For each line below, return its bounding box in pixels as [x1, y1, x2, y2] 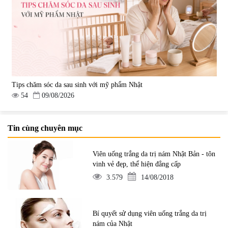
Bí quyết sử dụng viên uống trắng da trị [93, 209, 207, 217]
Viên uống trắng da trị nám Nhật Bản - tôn [93, 150, 216, 158]
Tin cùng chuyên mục [8, 124, 82, 133]
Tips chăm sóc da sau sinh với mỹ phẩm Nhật [11, 80, 142, 89]
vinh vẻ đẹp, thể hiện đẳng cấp [93, 160, 181, 168]
